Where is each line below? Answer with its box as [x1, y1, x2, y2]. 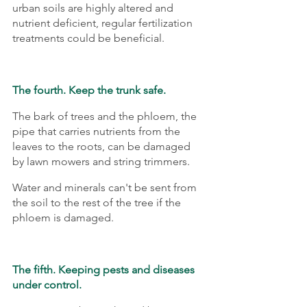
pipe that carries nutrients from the [12, 125, 183, 138]
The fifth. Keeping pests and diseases [12, 263, 197, 277]
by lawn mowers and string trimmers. [12, 155, 190, 169]
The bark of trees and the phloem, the [12, 110, 199, 123]
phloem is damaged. [12, 211, 114, 225]
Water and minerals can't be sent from [12, 181, 199, 195]
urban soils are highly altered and [12, 1, 176, 15]
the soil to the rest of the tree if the [12, 196, 184, 210]
